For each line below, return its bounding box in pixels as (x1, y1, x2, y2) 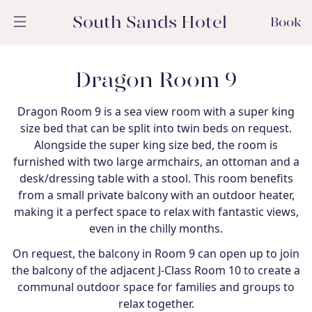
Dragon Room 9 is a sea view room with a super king (17, 104, 295, 119)
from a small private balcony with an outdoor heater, (17, 187, 295, 203)
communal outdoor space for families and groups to (17, 279, 295, 295)
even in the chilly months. (89, 221, 223, 236)
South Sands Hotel (72, 12, 227, 32)
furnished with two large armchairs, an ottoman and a (13, 154, 299, 169)
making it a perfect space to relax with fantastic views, (13, 204, 299, 219)
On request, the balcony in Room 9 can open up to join (13, 246, 299, 261)
